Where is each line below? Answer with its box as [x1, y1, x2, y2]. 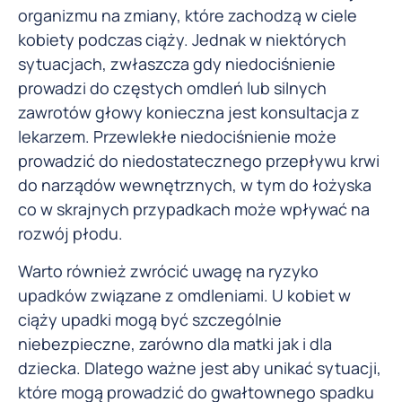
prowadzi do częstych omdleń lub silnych [18, 77, 327, 100]
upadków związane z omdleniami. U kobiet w [18, 284, 351, 306]
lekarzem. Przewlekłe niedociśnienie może [18, 126, 336, 148]
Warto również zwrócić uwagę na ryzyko [18, 259, 319, 282]
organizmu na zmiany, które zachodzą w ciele [18, 4, 357, 27]
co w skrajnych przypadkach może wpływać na [18, 198, 370, 221]
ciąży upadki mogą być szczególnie [18, 308, 282, 330]
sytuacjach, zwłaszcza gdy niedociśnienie [18, 53, 336, 75]
